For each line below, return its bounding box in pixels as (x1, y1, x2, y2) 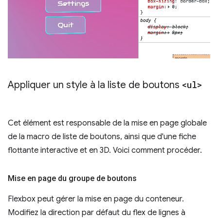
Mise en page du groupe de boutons (8, 173, 137, 183)
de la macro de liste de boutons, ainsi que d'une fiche (8, 131, 196, 142)
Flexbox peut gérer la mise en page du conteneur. (8, 194, 184, 204)
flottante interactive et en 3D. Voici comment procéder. (8, 145, 202, 155)
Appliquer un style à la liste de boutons (8, 78, 182, 91)
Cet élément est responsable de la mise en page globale (8, 118, 207, 128)
